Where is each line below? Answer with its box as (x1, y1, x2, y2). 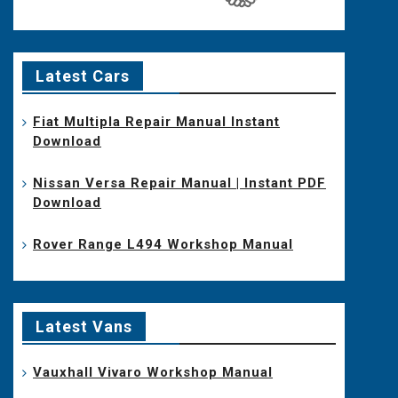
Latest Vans (36, 316, 133, 336)
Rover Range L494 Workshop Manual (33, 235, 294, 252)
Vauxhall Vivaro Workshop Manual (33, 363, 274, 380)
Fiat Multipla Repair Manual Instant (33, 113, 281, 130)
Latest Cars (36, 66, 131, 85)
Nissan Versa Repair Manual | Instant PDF (33, 174, 327, 191)
